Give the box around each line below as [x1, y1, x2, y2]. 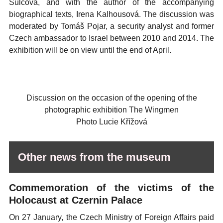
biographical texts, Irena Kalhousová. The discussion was [9, 10, 214, 18]
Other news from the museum [18, 151, 171, 163]
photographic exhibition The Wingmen [44, 106, 179, 114]
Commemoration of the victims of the [9, 182, 214, 193]
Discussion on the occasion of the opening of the [26, 94, 197, 102]
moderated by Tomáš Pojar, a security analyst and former [9, 22, 214, 30]
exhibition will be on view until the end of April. [9, 46, 171, 54]
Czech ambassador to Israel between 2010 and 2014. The [9, 34, 214, 42]
